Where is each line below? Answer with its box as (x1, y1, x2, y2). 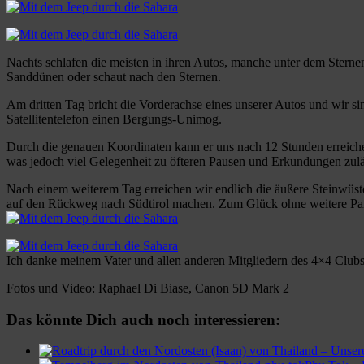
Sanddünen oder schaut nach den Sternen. (6, 69, 221, 84)
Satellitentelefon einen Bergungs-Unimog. (6, 111, 222, 126)
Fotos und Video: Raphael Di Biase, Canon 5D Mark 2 (6, 280, 289, 295)
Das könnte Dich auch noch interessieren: (6, 310, 280, 328)
